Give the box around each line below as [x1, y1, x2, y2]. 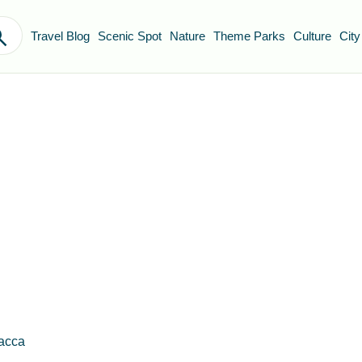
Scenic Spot [98, 29, 162, 43]
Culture [293, 29, 331, 43]
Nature [170, 29, 205, 43]
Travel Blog [31, 29, 90, 43]
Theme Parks [213, 29, 285, 43]
